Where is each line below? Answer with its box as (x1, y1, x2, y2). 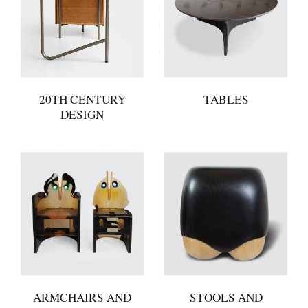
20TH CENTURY (38, 91, 126, 107)
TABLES (203, 91, 249, 107)
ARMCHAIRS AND (33, 289, 131, 305)
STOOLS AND (189, 289, 263, 305)
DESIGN (60, 106, 104, 122)
